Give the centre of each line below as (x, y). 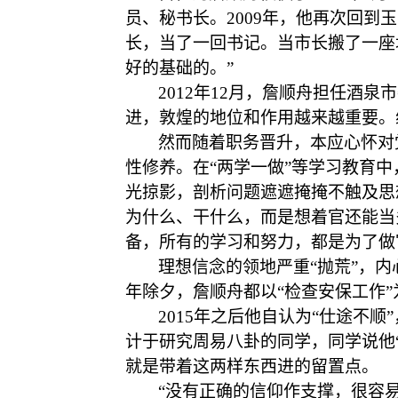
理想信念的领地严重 (234, 267)
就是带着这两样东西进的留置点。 (252, 366)
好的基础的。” (179, 68)
